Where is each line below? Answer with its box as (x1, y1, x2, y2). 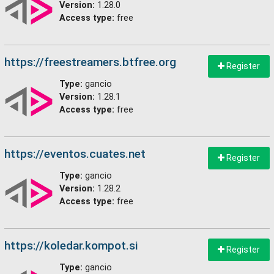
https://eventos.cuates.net (4, 147, 146, 161)
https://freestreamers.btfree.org (4, 55, 176, 69)
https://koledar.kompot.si (4, 239, 138, 253)
